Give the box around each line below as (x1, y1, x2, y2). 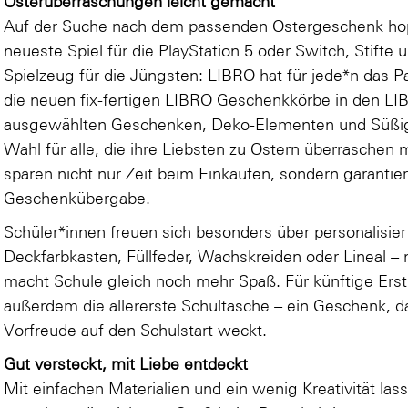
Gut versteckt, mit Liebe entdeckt (4, 353, 249, 373)
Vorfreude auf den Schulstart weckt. (4, 320, 268, 340)
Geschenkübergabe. (4, 188, 151, 208)
